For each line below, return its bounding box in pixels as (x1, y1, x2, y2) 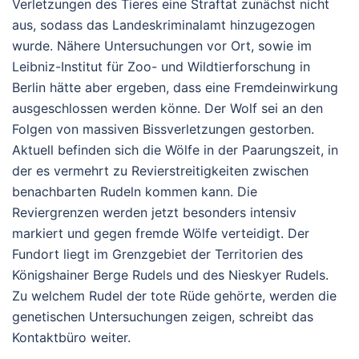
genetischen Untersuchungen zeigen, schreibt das (12, 309, 313, 325)
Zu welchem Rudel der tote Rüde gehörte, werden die (12, 288, 337, 305)
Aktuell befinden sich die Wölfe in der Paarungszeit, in (12, 142, 338, 159)
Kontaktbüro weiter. (12, 329, 131, 346)
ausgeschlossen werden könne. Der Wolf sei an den (12, 100, 323, 117)
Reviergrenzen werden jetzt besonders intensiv (12, 204, 296, 221)
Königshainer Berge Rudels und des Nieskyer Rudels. (12, 267, 329, 284)
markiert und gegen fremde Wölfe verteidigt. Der (12, 225, 309, 242)
